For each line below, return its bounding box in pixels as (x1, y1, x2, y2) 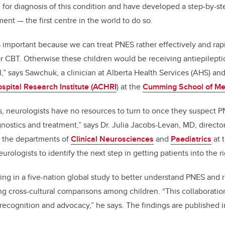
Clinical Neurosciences (71, 133, 154, 145)
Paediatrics (171, 133, 211, 145)
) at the (117, 80, 143, 92)
